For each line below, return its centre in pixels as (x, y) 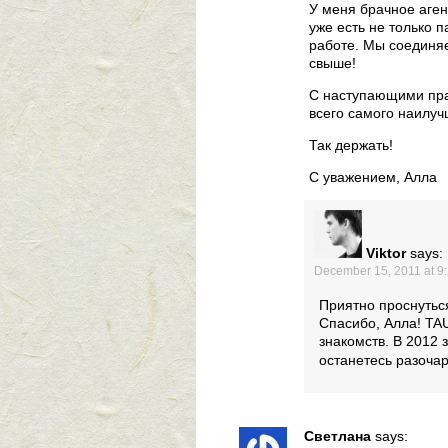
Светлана (337, 436)
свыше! (332, 63)
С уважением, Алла (373, 177)
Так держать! (351, 145)
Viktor (386, 253)
